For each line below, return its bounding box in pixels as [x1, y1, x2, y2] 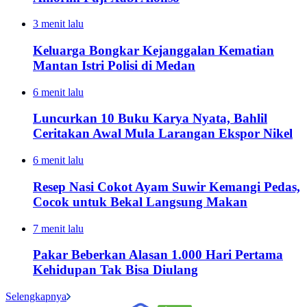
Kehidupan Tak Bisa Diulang [33, 262, 198, 278]
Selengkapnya [5, 291, 66, 302]
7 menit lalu [33, 222, 84, 234]
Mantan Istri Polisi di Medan [33, 58, 195, 73]
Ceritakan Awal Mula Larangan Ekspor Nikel [33, 126, 293, 141]
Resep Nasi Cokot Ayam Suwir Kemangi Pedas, [33, 179, 300, 194]
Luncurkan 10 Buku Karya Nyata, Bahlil [33, 111, 267, 126]
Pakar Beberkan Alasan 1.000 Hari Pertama [33, 247, 283, 262]
